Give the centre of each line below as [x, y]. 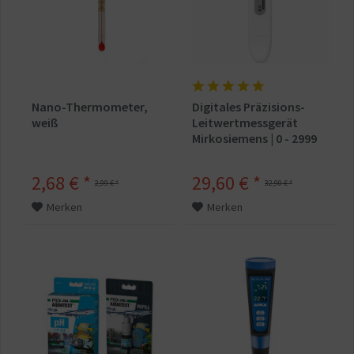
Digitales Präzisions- [249, 107]
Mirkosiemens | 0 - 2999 [255, 139]
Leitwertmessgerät [245, 123]
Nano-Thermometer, [90, 107]
